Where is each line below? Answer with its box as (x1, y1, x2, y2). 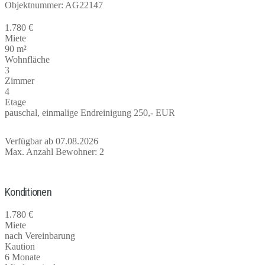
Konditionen (5, 185, 51, 199)
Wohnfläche (5, 54, 50, 64)
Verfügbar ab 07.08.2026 (5, 135, 98, 146)
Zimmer (5, 75, 34, 86)
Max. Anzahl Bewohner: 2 (5, 146, 104, 157)
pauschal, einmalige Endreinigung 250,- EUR (5, 107, 175, 118)
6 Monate (5, 252, 40, 263)
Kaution (5, 241, 35, 252)
